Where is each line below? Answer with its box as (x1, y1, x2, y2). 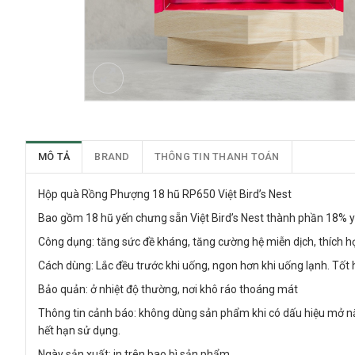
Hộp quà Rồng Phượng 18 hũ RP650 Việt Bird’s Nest (38, 188, 292, 201)
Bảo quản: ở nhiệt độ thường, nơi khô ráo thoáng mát (38, 283, 298, 296)
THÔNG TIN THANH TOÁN (154, 151, 280, 163)
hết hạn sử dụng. (38, 324, 120, 338)
